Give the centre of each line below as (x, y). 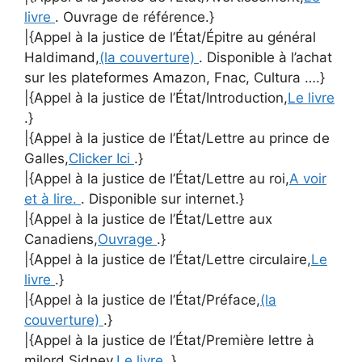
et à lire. (53, 198)
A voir (308, 178)
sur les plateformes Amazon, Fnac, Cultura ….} (175, 77)
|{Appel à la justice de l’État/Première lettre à (169, 340)
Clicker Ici (101, 158)
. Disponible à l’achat (265, 57)
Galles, (46, 158)
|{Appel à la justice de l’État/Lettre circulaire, (168, 259)
